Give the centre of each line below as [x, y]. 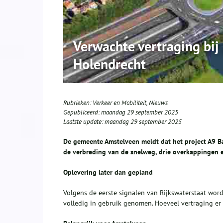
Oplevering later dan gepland [108, 172]
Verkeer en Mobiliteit [119, 103]
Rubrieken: [78, 103]
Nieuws [158, 103]
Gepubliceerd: [82, 112]
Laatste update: [84, 122]
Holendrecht [110, 64]
